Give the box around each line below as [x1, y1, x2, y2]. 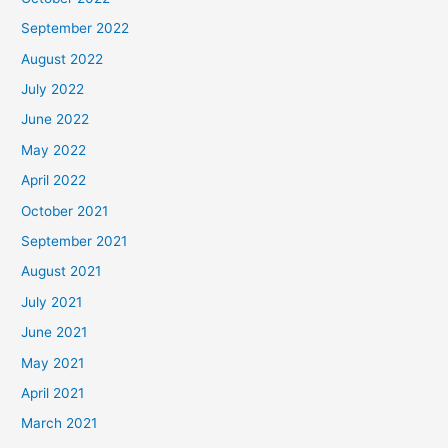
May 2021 [21, 354, 85, 371]
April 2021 [21, 384, 85, 401]
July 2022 [21, 80, 85, 97]
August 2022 [21, 50, 104, 67]
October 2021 [21, 202, 109, 219]
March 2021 [21, 415, 98, 432]
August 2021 [21, 263, 102, 280]
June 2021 [21, 324, 88, 341]
